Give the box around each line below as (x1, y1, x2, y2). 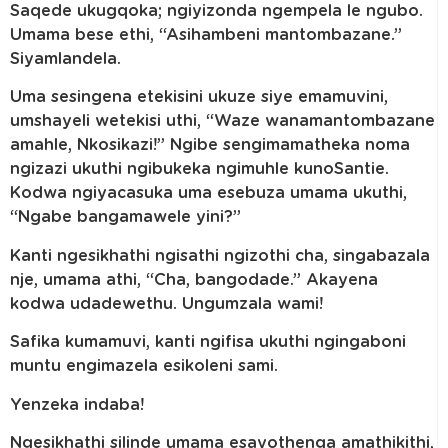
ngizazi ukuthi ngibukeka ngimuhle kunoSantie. (10, 161, 389, 178)
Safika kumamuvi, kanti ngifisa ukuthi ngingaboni (10, 334, 406, 351)
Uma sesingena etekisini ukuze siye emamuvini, (10, 89, 388, 106)
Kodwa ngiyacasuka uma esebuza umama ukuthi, (10, 185, 407, 202)
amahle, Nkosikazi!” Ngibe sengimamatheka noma (10, 137, 410, 154)
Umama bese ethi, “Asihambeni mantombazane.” (10, 27, 402, 44)
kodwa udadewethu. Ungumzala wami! (10, 295, 323, 312)
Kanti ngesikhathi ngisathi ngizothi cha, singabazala (10, 247, 430, 264)
